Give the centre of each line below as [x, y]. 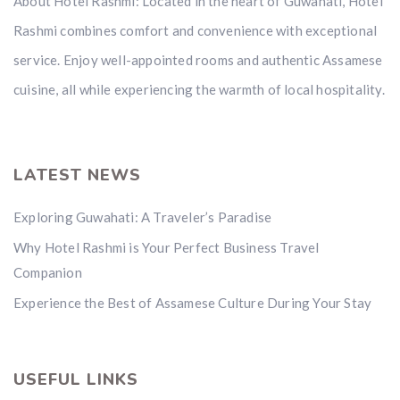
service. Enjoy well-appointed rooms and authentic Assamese [198, 60]
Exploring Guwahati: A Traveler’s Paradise [143, 217]
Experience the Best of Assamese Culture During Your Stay [193, 303]
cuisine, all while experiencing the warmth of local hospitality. [199, 89]
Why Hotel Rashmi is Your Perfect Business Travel [167, 247]
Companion [48, 272]
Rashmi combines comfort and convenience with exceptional [196, 30]
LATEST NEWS [77, 175]
